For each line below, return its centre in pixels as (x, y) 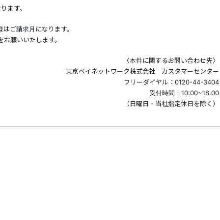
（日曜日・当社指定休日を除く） (171, 104)
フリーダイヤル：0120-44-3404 (171, 82)
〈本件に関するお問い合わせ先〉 (171, 60)
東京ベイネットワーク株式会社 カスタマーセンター (142, 71)
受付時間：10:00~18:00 (184, 93)
